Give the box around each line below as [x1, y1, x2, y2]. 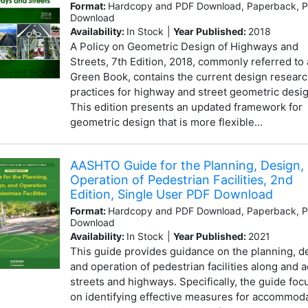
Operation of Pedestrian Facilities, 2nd [69, 172, 293, 187]
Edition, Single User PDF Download [69, 186, 273, 201]
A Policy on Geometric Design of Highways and [69, 39, 298, 53]
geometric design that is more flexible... [69, 115, 263, 129]
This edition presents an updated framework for [69, 100, 302, 113]
